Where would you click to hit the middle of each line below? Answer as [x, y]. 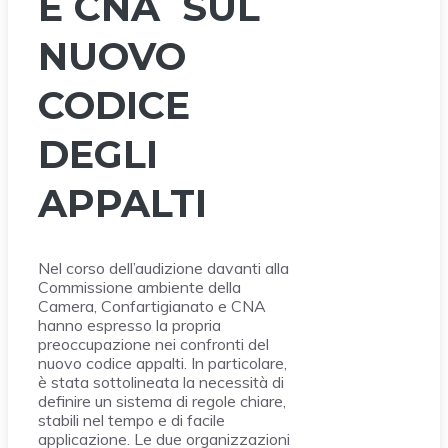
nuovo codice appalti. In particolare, [162, 363]
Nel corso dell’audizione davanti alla [163, 268]
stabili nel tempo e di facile [131, 420]
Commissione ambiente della [139, 287]
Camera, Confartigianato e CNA [152, 306]
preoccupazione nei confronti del [153, 344]
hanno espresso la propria [129, 325]
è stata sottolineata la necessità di [161, 382]
